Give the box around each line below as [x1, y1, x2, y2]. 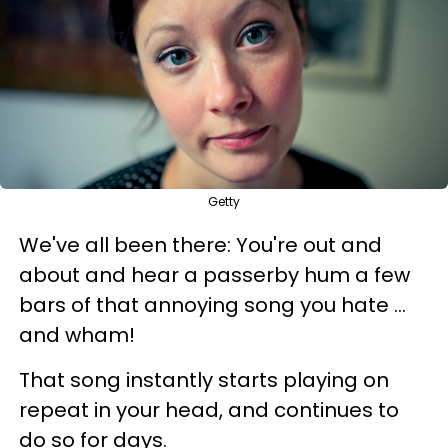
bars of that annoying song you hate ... [19, 290, 406, 319]
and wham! [19, 320, 135, 349]
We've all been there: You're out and [19, 230, 382, 259]
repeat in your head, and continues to [19, 395, 399, 424]
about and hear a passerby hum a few [19, 260, 410, 289]
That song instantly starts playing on [19, 365, 389, 394]
